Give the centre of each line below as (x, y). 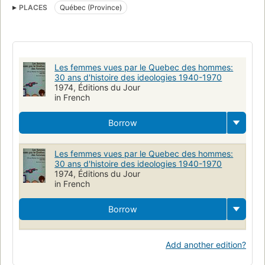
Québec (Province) (91, 7)
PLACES (33, 7)
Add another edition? (206, 244)
